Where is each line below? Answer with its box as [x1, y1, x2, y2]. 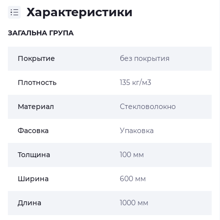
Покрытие [18, 54, 55, 63]
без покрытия [119, 54, 169, 63]
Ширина [18, 174, 49, 183]
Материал [18, 102, 54, 111]
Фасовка [18, 126, 49, 135]
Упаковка [119, 126, 154, 135]
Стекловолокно [119, 102, 176, 111]
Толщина [18, 150, 50, 159]
